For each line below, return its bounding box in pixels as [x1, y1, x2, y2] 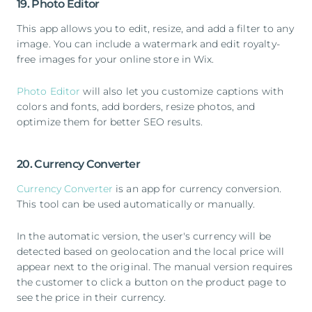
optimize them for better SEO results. [17, 115, 203, 128]
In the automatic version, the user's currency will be [17, 229, 271, 242]
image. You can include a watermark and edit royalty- [17, 37, 280, 50]
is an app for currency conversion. [113, 182, 281, 195]
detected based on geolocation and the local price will [17, 244, 285, 258]
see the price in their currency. [17, 290, 166, 304]
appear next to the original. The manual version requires [17, 260, 293, 273]
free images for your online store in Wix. [17, 52, 214, 65]
